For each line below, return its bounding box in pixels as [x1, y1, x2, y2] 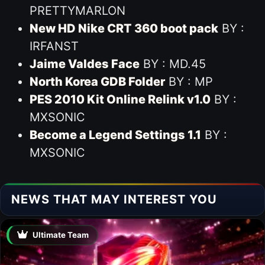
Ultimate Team [33, 230, 89, 240]
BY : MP [164, 74, 213, 89]
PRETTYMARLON [29, 3, 125, 18]
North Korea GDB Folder [29, 74, 165, 89]
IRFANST [29, 38, 79, 53]
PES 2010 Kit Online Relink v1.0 [29, 92, 211, 106]
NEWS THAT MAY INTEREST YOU [11, 192, 217, 206]
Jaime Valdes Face [29, 56, 140, 71]
